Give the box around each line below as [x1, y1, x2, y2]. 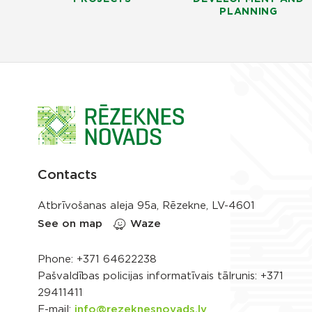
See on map [38, 219, 102, 230]
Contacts [38, 169, 97, 182]
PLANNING [219, 6, 278, 17]
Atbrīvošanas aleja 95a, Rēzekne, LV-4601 [38, 201, 255, 212]
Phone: [38, 254, 77, 265]
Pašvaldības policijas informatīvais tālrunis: [38, 271, 260, 282]
